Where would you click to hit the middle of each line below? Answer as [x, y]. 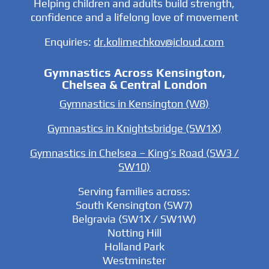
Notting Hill [134, 233]
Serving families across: [134, 192]
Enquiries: [69, 42]
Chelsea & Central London [134, 85]
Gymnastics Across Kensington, [134, 73]
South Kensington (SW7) [134, 205]
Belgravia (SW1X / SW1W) [134, 219]
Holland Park [134, 247]
